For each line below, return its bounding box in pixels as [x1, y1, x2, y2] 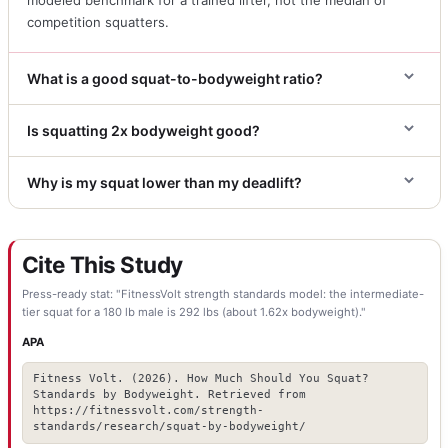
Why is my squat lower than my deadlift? [27, 173, 303, 191]
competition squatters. [27, 13, 170, 30]
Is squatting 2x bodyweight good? [27, 121, 261, 139]
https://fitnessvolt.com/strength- [32, 403, 264, 417]
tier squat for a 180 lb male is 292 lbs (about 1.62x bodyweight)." [21, 305, 366, 320]
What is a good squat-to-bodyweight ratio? [27, 69, 324, 87]
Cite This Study [21, 250, 183, 278]
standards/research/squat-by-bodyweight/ [32, 419, 306, 433]
